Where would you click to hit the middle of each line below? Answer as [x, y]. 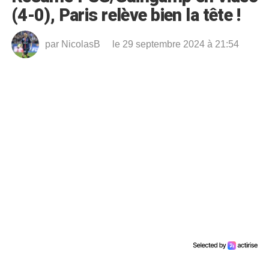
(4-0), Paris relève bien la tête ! [126, 15]
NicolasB [80, 44]
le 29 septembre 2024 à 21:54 [175, 44]
